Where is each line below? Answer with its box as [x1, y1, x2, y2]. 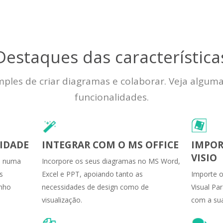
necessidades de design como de [42, 182, 149, 192]
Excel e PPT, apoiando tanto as [42, 169, 143, 179]
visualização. [42, 195, 82, 205]
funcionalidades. [74, 90, 149, 104]
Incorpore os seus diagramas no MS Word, [42, 156, 180, 166]
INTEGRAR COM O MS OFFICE [42, 138, 179, 151]
